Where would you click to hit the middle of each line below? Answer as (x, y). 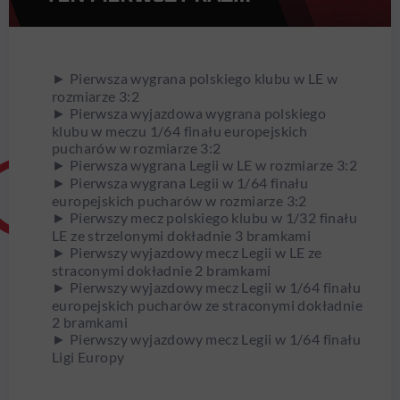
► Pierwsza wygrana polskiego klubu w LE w (195, 79)
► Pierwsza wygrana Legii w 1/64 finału (180, 183)
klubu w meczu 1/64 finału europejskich (180, 131)
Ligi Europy (88, 357)
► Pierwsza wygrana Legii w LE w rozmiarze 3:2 (204, 165)
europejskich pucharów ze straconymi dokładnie (207, 305)
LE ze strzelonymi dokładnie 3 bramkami (182, 236)
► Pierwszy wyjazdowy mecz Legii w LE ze (187, 253)
